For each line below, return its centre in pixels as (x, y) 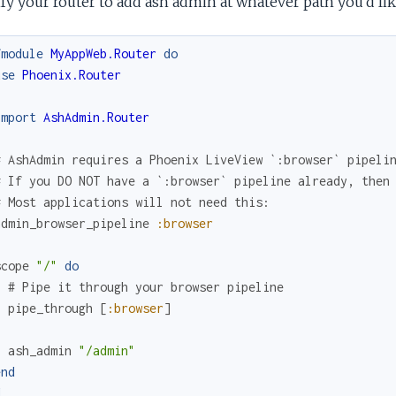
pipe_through (50, 308)
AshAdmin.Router (96, 117)
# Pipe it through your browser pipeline (145, 286)
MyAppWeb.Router (103, 53)
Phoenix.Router (71, 74)
